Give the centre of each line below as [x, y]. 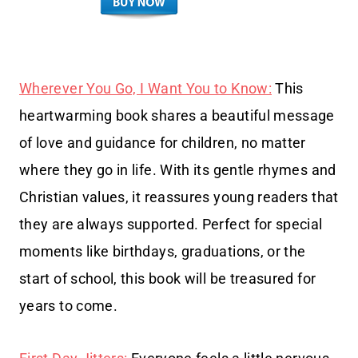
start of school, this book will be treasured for [168, 278]
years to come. [69, 305]
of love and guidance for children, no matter [163, 142]
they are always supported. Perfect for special [171, 224]
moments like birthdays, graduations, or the [163, 251]
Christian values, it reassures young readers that [179, 197]
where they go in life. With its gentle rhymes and [178, 169]
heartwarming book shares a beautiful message [177, 115]
